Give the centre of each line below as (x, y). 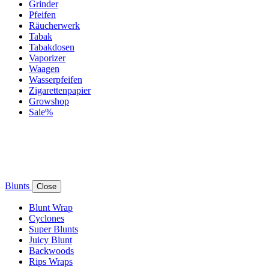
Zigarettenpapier (60, 90)
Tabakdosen (52, 47)
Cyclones (47, 218)
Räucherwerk (54, 25)
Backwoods (51, 250)
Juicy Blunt (50, 240)
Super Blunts (53, 229)
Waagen (44, 68)
